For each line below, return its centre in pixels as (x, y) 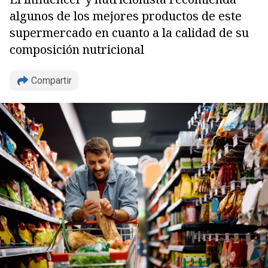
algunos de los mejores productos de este (126, 16)
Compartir (51, 80)
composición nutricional (77, 49)
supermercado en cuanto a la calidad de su (129, 33)
